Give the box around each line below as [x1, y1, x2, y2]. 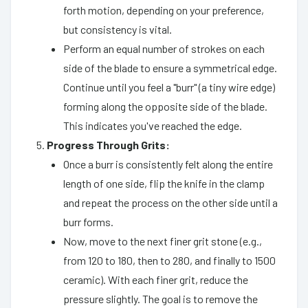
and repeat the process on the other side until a [63, 195, 278, 209]
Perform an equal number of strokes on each [63, 41, 265, 55]
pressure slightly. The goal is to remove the [63, 291, 258, 305]
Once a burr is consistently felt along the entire [63, 157, 273, 170]
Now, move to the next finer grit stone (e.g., [63, 234, 262, 247]
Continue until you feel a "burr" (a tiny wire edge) [63, 80, 275, 93]
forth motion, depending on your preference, [63, 3, 264, 16]
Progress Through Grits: [47, 137, 170, 151]
